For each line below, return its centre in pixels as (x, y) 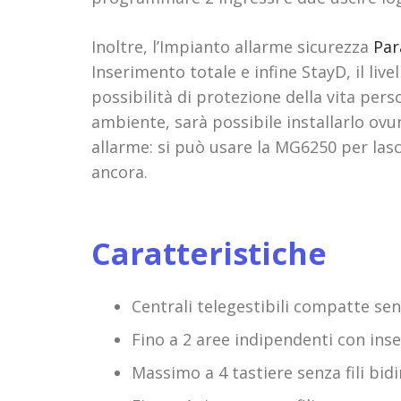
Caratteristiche (209, 254)
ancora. (119, 172)
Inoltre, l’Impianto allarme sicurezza (232, 47)
